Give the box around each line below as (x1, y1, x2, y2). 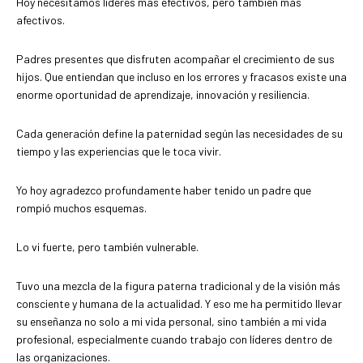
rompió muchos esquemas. (16, 201, 147, 216)
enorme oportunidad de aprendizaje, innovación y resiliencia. (16, 88, 310, 102)
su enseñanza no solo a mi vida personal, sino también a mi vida (16, 314, 327, 329)
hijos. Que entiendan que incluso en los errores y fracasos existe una (16, 70, 347, 84)
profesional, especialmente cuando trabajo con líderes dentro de (16, 332, 332, 347)
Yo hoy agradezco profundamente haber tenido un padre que (16, 183, 311, 198)
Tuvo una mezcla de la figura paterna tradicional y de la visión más (16, 279, 340, 293)
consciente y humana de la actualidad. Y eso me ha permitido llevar (16, 297, 342, 311)
